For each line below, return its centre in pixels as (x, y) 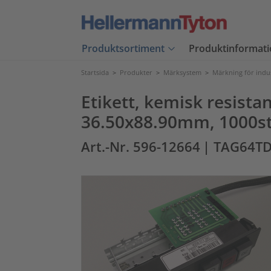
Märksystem (182, 72)
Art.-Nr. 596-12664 (141, 147)
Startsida (95, 72)
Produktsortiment (123, 49)
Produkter (136, 72)
